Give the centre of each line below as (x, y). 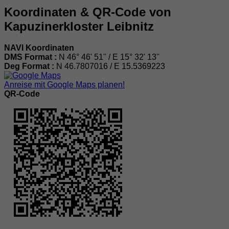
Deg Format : (30, 66)
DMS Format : (31, 57)
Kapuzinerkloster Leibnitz (79, 26)
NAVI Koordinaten (39, 48)
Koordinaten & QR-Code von (88, 12)
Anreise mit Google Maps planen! (64, 85)
